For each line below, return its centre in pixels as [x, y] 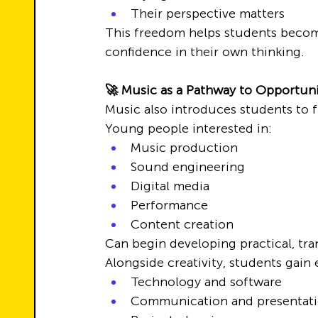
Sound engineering [188, 167]
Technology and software [206, 282]
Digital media [170, 186]
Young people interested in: [188, 128]
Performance [169, 205]
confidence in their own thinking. [205, 52]
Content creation [182, 224]
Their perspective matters [208, 13]
